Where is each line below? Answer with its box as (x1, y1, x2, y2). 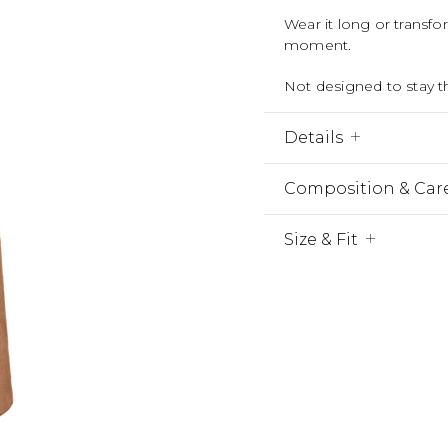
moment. (284, 36, 352, 54)
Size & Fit (284, 230, 358, 249)
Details (284, 128, 343, 147)
